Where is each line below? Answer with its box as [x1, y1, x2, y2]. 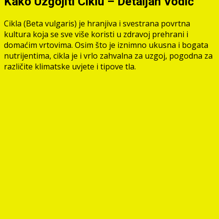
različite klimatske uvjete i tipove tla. [4, 61, 136, 72]
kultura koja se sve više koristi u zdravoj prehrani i [4, 28, 188, 40]
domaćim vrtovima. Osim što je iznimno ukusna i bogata [4, 39, 208, 50]
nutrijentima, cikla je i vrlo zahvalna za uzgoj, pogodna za [4, 50, 213, 61]
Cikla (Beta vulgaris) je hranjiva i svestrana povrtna [4, 18, 190, 29]
